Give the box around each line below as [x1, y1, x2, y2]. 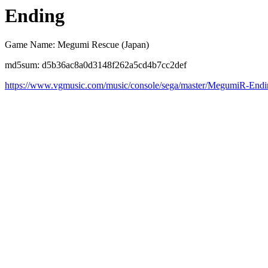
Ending [5, 5, 65, 26]
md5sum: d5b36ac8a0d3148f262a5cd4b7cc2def [5, 60, 187, 71]
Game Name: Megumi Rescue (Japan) [5, 39, 149, 50]
